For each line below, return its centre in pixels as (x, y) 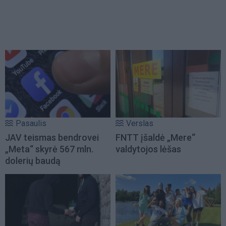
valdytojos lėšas (148, 149)
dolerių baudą (33, 160)
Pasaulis (31, 123)
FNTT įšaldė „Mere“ (155, 137)
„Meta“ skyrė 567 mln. (49, 149)
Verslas (140, 123)
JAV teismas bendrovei (52, 137)
